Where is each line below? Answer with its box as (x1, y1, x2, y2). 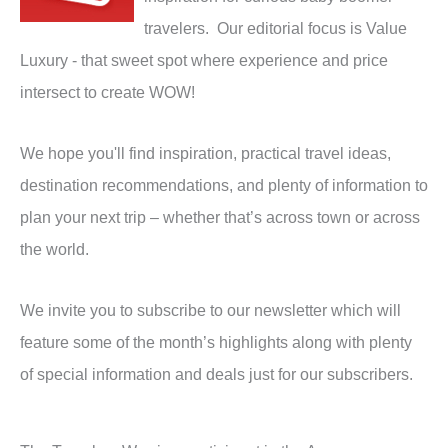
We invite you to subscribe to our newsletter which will (20, 300, 401, 319)
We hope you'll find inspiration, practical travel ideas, (20, 143, 391, 162)
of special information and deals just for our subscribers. (20, 364, 413, 383)
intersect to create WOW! (20, 83, 195, 102)
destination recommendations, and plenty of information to (20, 175, 428, 194)
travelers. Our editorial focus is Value (144, 19, 407, 38)
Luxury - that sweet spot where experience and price (20, 51, 388, 70)
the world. (20, 239, 89, 258)
